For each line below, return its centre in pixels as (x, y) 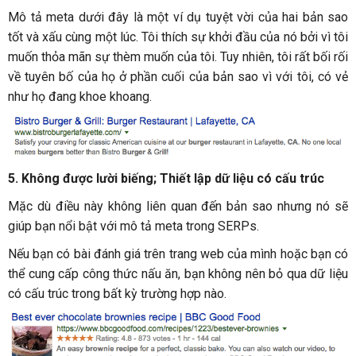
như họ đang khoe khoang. (80, 97)
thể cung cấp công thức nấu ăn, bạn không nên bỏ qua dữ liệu (178, 273)
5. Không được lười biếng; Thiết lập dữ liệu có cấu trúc (166, 178)
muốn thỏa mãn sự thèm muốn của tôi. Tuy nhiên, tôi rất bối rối (178, 57)
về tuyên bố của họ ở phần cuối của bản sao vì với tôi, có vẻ (178, 77)
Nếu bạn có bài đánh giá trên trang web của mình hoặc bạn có (178, 253)
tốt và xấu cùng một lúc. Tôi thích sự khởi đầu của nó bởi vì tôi (178, 37)
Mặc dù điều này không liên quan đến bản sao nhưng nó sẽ (178, 206)
